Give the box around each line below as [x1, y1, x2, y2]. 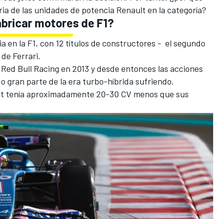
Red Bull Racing [1, 63, 59, 74]
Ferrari [13, 50, 38, 61]
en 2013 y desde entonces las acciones [59, 63, 203, 74]
